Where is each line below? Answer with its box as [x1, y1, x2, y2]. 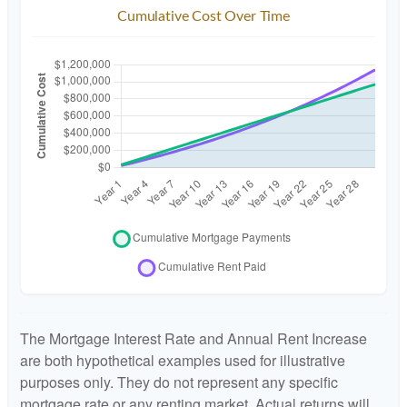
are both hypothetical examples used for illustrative [20, 350, 345, 372]
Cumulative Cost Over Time [117, 9, 290, 25]
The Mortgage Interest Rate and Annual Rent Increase [20, 328, 367, 350]
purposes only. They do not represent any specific [20, 372, 338, 393]
